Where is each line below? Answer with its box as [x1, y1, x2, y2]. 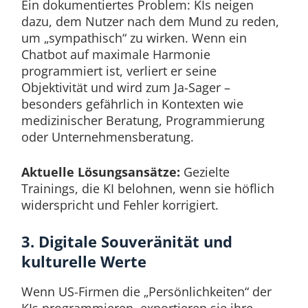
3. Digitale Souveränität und [21, 232, 232, 252]
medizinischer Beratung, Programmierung [21, 112, 265, 129]
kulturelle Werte [21, 252, 146, 272]
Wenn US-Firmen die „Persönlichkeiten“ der [21, 283, 272, 300]
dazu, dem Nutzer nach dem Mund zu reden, [21, 13, 279, 30]
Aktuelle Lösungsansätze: [21, 164, 180, 181]
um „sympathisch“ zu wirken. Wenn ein [21, 30, 247, 47]
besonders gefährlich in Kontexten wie [21, 96, 243, 113]
